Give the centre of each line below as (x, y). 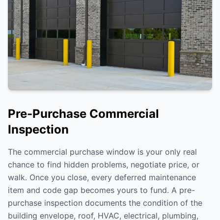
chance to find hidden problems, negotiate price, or (104, 165)
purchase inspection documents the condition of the (105, 203)
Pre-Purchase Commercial (83, 114)
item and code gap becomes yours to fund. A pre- (101, 190)
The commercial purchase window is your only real (102, 152)
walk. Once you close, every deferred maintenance (102, 177)
